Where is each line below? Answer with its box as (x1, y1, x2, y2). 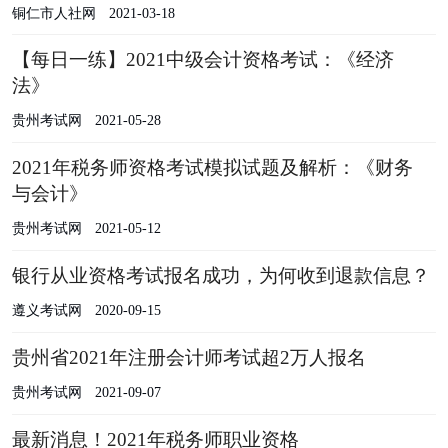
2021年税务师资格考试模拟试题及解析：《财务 (11, 157, 413, 179)
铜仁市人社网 (11, 4, 96, 21)
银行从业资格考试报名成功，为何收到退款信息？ (11, 265, 430, 287)
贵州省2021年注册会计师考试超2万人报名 (11, 346, 366, 368)
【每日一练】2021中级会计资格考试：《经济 (11, 49, 394, 71)
